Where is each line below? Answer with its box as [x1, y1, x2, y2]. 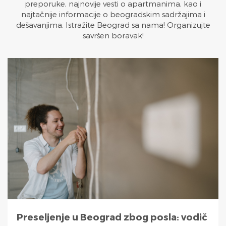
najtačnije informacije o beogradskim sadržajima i [21, 9, 205, 19]
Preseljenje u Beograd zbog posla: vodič [17, 211, 207, 222]
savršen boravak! [82, 30, 144, 40]
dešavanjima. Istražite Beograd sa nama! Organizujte [16, 20, 210, 29]
